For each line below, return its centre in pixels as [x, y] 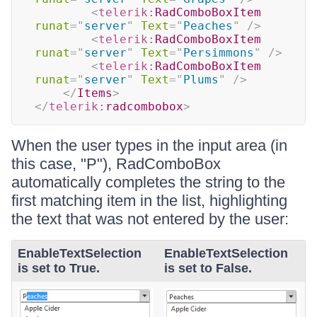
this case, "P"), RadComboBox [116, 164]
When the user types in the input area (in [149, 145]
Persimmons [219, 53]
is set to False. [208, 268]
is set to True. [59, 268]
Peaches [208, 26]
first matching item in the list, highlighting [149, 201]
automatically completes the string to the [148, 182]
